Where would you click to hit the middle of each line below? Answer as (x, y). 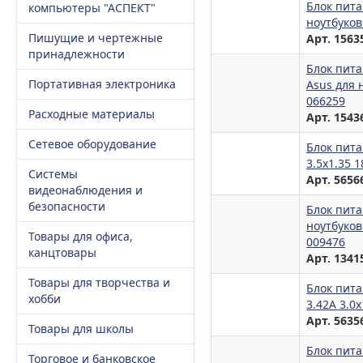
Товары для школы (81, 329)
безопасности (67, 206)
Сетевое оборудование (92, 144)
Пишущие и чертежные (96, 38)
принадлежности (77, 54)
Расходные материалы (92, 114)
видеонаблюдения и (85, 190)
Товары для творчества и (99, 282)
